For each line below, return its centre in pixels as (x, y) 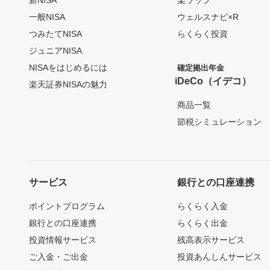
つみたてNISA (55, 33)
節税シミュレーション (220, 121)
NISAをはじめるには (68, 67)
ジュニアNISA (55, 50)
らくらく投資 (203, 33)
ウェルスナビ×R (208, 17)
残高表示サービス (211, 240)
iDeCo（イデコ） (213, 81)
